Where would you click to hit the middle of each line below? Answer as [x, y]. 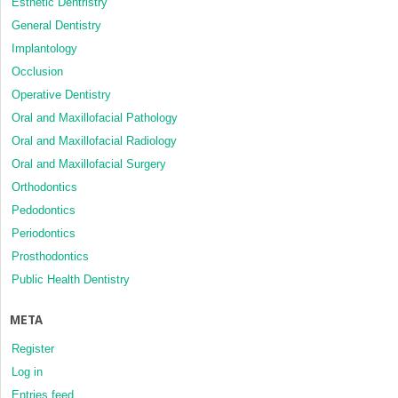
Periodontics [44, 234]
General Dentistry [56, 26]
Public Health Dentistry [71, 280]
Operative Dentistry [61, 95]
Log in [27, 372]
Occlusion [37, 72]
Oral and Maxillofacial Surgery [89, 164]
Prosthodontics [50, 257]
